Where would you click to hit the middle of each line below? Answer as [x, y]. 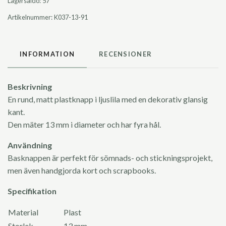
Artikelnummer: [30, 17]
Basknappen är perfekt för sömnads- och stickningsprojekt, [110, 157]
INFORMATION [47, 54]
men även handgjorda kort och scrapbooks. [82, 170]
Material [35, 212]
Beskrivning [30, 86]
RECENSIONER [126, 54]
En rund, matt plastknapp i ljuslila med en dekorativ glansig [108, 99]
